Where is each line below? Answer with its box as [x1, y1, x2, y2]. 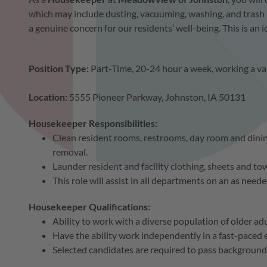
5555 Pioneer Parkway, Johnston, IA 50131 [69, 91, 246, 103]
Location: [29, 91, 69, 103]
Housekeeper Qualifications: [29, 201, 150, 213]
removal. [52, 146, 91, 158]
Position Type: [29, 63, 91, 74]
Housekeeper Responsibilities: [29, 117, 157, 129]
